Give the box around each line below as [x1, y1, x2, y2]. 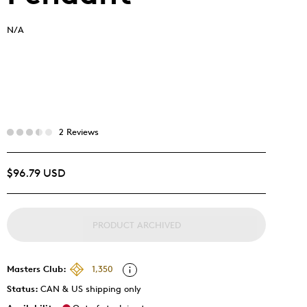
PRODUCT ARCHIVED [92, 219, 181, 230]
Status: [7, 283, 40, 294]
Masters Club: [7, 262, 66, 274]
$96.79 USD [7, 167, 65, 180]
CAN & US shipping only [40, 283, 141, 294]
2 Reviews [59, 126, 99, 137]
